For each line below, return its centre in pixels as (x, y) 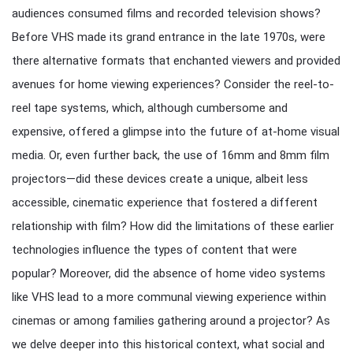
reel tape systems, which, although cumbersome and (150, 108)
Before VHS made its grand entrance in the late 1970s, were (169, 37)
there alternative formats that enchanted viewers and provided (176, 61)
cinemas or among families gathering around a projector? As (171, 321)
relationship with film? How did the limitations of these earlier (173, 226)
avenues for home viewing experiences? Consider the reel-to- (173, 84)
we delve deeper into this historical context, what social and (168, 344)
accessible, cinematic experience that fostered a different (165, 203)
